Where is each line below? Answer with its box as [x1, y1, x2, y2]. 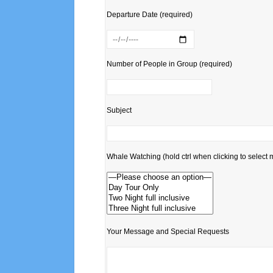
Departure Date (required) [107, 10, 193, 19]
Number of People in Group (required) [107, 59, 232, 68]
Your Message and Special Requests [107, 227, 229, 236]
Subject [107, 105, 132, 115]
